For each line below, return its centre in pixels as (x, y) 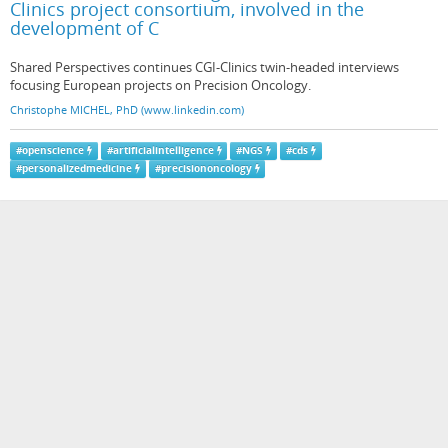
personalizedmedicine (76, 168)
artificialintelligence (163, 150)
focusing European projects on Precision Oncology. (160, 85)
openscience (52, 150)
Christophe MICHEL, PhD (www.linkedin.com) (127, 109)
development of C (84, 28)
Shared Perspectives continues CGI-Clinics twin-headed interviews (204, 67)
